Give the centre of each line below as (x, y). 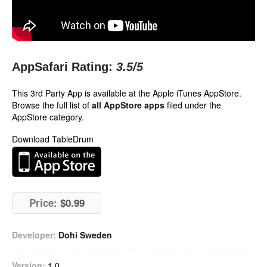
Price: (43, 203)
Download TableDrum (53, 139)
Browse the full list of (52, 105)
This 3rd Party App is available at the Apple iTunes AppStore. (127, 93)
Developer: (34, 235)
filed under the (193, 105)
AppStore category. (48, 117)
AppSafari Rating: (62, 67)
